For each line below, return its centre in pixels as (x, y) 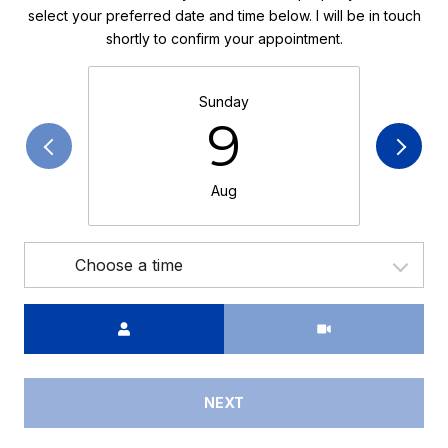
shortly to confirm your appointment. (224, 38)
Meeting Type (270, 315)
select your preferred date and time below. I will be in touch (224, 15)
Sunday (224, 101)
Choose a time (129, 264)
